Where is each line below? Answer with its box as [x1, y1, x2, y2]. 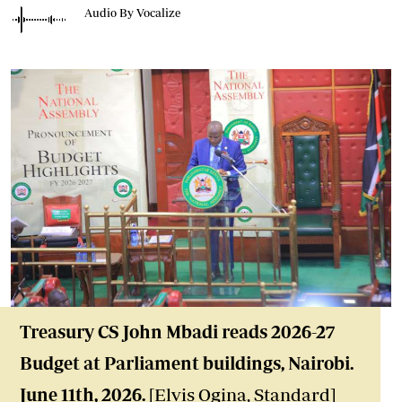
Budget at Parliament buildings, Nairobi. [20, 353, 354, 373]
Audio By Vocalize [84, 5, 180, 20]
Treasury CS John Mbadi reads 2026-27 [20, 321, 336, 342]
